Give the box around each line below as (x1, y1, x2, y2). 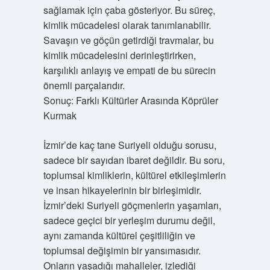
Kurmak (43, 108, 77, 122)
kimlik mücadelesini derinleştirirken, (43, 48, 196, 62)
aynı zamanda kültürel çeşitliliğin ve (43, 228, 195, 242)
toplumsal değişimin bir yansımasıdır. (43, 243, 201, 257)
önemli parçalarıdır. (43, 78, 125, 92)
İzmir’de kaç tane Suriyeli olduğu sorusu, (43, 138, 216, 152)
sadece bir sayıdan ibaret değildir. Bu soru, (43, 153, 225, 167)
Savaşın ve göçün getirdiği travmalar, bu (43, 33, 214, 47)
